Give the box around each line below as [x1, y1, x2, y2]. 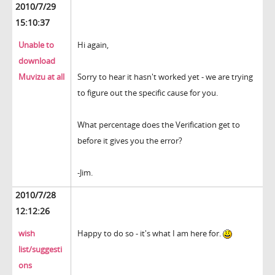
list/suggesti [18, 244, 62, 255]
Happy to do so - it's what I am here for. [77, 228, 223, 239]
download [18, 55, 55, 67]
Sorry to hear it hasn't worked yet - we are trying [77, 71, 253, 83]
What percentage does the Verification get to [77, 119, 240, 131]
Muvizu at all [18, 71, 64, 83]
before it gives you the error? [77, 135, 182, 147]
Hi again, [77, 39, 109, 51]
